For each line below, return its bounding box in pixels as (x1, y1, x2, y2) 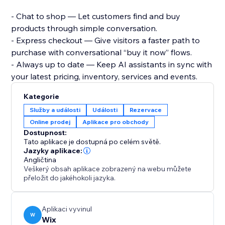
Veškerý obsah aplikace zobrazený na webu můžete (24, 164, 192, 174)
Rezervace (130, 106, 162, 114)
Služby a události (30, 106, 81, 114)
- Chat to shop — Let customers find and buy (11, 11, 181, 22)
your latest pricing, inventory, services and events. (11, 71, 198, 82)
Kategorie (24, 92, 60, 101)
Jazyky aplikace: (24, 146, 83, 156)
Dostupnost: (24, 128, 67, 138)
